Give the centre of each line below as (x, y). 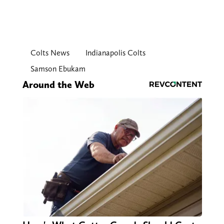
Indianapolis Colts (115, 52)
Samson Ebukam (58, 68)
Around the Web (58, 84)
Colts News (50, 52)
